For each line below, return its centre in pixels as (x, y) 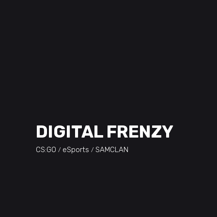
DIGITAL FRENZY (105, 132)
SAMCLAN (112, 150)
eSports (76, 150)
